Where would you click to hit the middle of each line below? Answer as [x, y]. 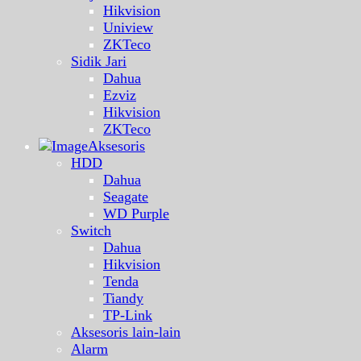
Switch [91, 230]
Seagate [126, 197]
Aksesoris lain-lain [126, 332]
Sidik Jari [99, 61]
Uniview [128, 27]
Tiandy [123, 298]
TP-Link [128, 315]
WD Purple [136, 214]
